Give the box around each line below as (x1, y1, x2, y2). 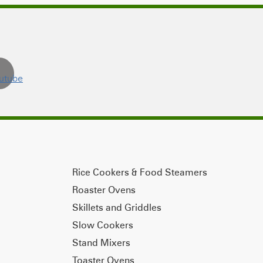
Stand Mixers (72, 236, 130, 248)
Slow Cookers (72, 218, 133, 231)
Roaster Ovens (72, 183, 136, 195)
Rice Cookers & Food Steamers (72, 166, 207, 178)
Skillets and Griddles (72, 201, 161, 213)
